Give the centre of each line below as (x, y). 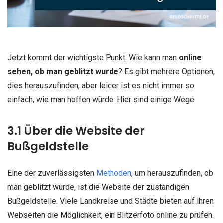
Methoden (114, 173)
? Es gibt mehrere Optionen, (167, 72)
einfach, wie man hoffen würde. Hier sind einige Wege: (102, 100)
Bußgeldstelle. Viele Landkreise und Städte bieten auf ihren (111, 201)
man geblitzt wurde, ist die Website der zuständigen (98, 187)
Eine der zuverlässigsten (52, 173)
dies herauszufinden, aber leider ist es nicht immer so (101, 86)
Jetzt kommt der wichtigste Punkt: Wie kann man (93, 58)
